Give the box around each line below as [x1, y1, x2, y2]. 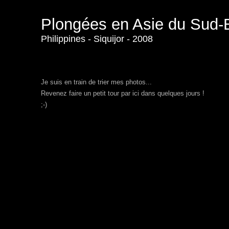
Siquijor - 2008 [94, 34, 153, 44]
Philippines [41, 34, 85, 44]
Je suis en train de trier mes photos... [41, 78, 152, 86]
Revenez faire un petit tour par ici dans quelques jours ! [41, 89, 204, 97]
